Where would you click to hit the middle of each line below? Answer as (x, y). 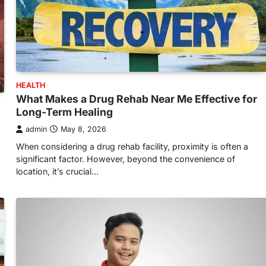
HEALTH (31, 85)
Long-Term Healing (64, 112)
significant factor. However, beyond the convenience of (126, 159)
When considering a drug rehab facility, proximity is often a (132, 146)
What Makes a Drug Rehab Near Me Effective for (137, 99)
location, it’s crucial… (57, 171)
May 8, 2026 (83, 129)
